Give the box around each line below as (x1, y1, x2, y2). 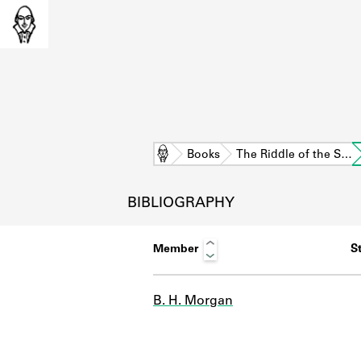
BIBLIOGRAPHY (127, 196, 234, 211)
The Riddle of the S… (236, 149, 352, 161)
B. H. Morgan (153, 294, 233, 308)
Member (153, 243, 198, 255)
